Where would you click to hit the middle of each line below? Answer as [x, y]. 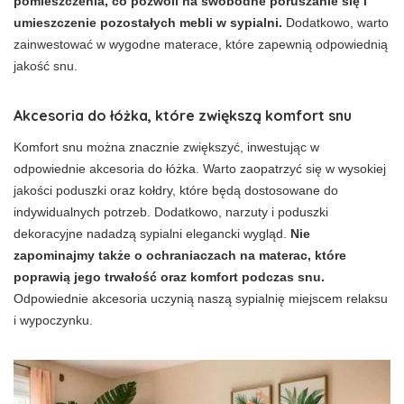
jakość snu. [46, 66]
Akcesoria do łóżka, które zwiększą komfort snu [183, 116]
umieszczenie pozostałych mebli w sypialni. [148, 23]
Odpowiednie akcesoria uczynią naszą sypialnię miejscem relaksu [201, 299]
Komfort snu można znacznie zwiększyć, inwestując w [166, 147]
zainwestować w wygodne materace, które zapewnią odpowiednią [201, 45]
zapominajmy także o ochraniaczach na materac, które [180, 256]
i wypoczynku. [53, 321]
